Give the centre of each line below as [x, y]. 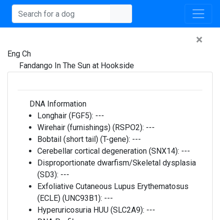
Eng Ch [19, 54]
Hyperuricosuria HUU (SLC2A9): [92, 210]
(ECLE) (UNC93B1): [71, 198]
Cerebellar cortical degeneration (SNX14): [109, 151]
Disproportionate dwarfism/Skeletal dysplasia [117, 163]
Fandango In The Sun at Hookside [77, 66]
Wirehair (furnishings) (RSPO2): [92, 127]
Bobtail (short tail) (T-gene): [85, 139]
